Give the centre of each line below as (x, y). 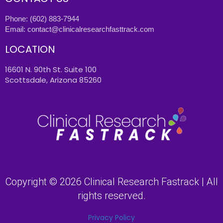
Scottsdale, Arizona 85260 (53, 80)
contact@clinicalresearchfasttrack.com (91, 29)
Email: (16, 29)
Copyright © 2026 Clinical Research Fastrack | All (111, 182)
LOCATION (30, 50)
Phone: (17, 19)
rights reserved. (111, 196)
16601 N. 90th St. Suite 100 (51, 70)
